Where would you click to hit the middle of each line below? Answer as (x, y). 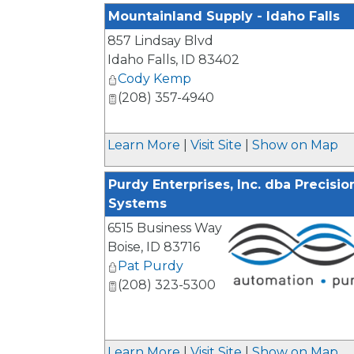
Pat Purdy (151, 266)
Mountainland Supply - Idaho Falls (224, 17)
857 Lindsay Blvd (160, 41)
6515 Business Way (165, 228)
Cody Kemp (154, 79)
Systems (137, 204)
